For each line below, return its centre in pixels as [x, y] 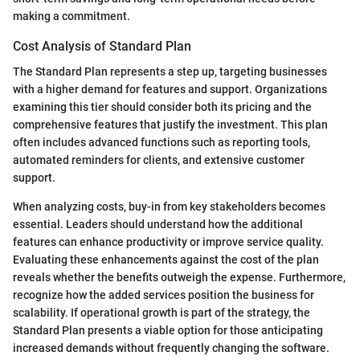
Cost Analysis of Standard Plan [102, 46]
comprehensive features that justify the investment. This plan [170, 124]
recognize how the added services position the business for [164, 295]
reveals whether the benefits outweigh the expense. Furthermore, [179, 277]
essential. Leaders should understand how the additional [158, 224]
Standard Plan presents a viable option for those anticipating [168, 330]
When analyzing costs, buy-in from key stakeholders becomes [169, 206]
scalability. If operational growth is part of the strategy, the [162, 312]
